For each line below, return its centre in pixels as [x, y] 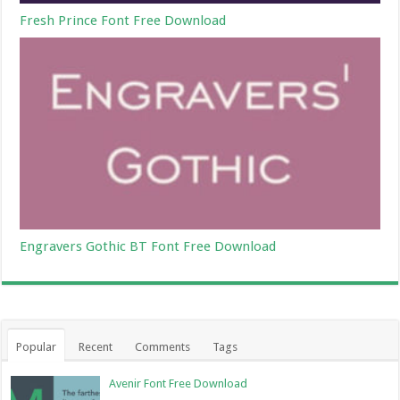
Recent [96, 346]
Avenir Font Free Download [179, 383]
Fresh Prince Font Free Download [123, 20]
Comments [163, 346]
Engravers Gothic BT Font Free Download [148, 246]
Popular [37, 346]
